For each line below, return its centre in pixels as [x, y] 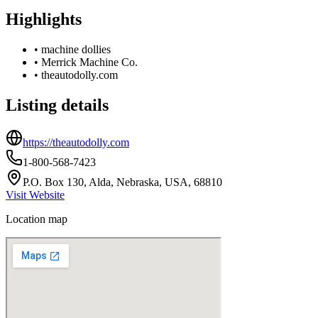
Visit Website [35, 194]
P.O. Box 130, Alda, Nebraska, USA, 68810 [122, 182]
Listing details [57, 105]
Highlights [44, 19]
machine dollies [76, 49]
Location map [37, 219]
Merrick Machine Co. [89, 62]
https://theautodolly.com [76, 142]
